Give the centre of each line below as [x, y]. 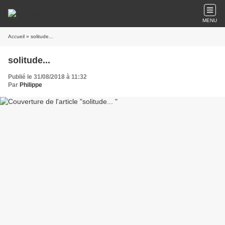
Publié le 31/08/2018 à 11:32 [47, 77]
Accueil [16, 36]
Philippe [31, 85]
